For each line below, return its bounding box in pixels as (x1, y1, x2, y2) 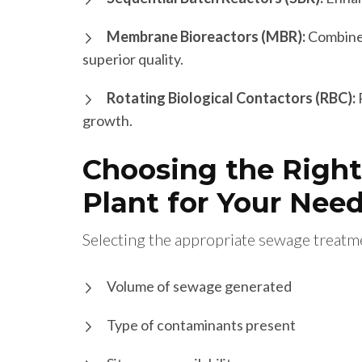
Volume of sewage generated (107, 277, 292, 296)
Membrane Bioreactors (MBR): (107, 27, 305, 46)
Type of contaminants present (107, 316, 296, 335)
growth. (82, 112, 133, 130)
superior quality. (82, 50, 183, 69)
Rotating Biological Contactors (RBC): (107, 89, 356, 107)
